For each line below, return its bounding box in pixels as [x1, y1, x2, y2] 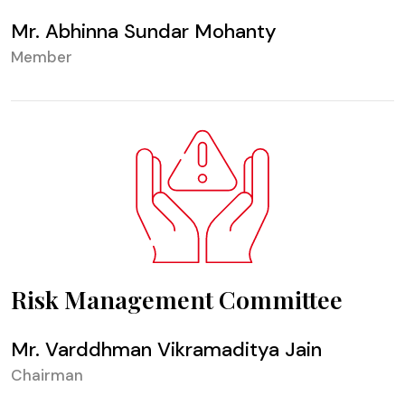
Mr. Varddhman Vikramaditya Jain [11, 336, 322, 363]
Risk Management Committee [11, 283, 343, 316]
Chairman [11, 365, 83, 385]
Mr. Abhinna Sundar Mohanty [11, 18, 277, 44]
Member [11, 47, 72, 67]
